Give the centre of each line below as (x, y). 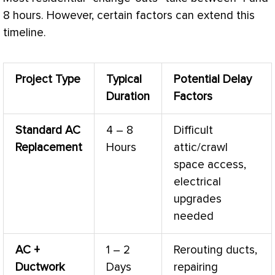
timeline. (25, 33)
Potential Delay (213, 79)
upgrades (198, 199)
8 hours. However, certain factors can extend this (129, 16)
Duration (128, 96)
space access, (210, 165)
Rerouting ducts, (215, 250)
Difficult (193, 130)
